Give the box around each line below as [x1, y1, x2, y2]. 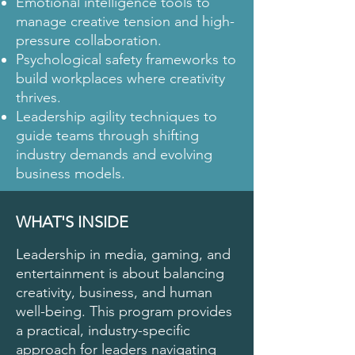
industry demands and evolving [16, 146, 212, 163]
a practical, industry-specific [16, 322, 190, 339]
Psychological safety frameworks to [16, 51, 236, 68]
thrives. [16, 89, 61, 106]
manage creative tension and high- [16, 13, 235, 30]
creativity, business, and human [16, 284, 212, 301]
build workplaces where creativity [16, 70, 225, 87]
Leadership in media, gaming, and [16, 246, 231, 263]
